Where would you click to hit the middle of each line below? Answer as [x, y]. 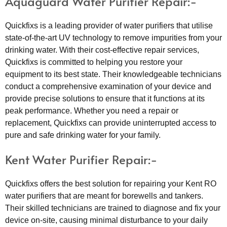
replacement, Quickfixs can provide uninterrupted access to [111, 123]
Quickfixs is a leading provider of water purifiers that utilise [109, 25]
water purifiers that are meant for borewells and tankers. [104, 196]
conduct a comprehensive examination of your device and [108, 86]
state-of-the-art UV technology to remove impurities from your [113, 37]
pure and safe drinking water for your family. [83, 135]
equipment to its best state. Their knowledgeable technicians [113, 74]
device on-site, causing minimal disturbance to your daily [106, 220]
